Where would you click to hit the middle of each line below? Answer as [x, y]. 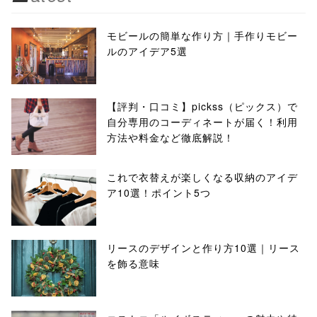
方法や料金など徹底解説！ [171, 137]
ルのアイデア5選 [147, 51]
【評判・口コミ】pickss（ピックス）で [202, 106]
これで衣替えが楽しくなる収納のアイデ [202, 177]
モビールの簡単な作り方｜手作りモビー [202, 35]
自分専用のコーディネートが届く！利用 [202, 122]
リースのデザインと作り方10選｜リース [203, 248]
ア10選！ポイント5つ [159, 192]
